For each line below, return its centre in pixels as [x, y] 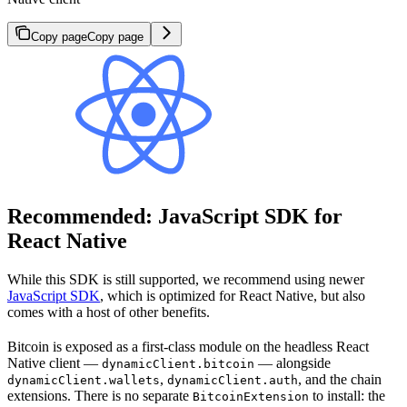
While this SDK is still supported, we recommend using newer [186, 279]
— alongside [293, 362]
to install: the [347, 395]
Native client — [55, 362]
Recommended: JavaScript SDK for [175, 216]
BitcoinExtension [251, 396]
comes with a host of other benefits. [109, 312]
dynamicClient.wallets [84, 380]
